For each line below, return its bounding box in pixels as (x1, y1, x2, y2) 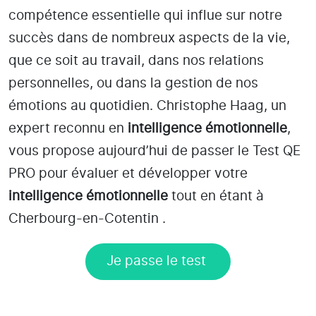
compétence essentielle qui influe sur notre (8, 8, 282, 23)
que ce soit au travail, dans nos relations (8, 54, 264, 68)
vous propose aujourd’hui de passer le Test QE (8, 144, 300, 158)
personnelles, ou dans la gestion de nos (8, 76, 258, 90)
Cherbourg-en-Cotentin (8, 212, 159, 226)
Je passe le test (107, 254, 209, 268)
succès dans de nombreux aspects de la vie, (8, 31, 290, 45)
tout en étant (168, 189, 256, 203)
